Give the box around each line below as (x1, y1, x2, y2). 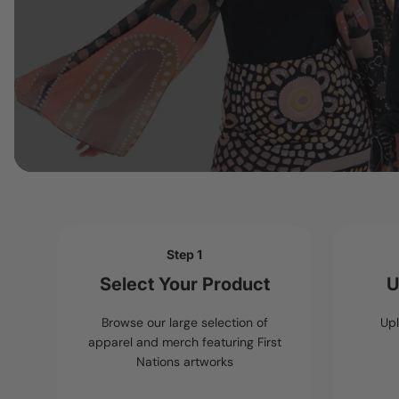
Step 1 (167, 247, 202, 263)
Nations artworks (135, 354, 233, 370)
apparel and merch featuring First (87, 334, 281, 351)
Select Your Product (99, 273, 270, 296)
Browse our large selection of (101, 314, 268, 331)
